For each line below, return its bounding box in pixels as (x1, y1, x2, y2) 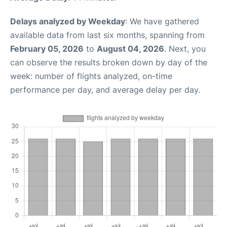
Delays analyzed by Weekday (10, 16, 125, 26)
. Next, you (164, 43, 206, 54)
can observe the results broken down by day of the (10, 57, 207, 67)
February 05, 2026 (10, 43, 84, 54)
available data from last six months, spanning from (10, 29, 205, 40)
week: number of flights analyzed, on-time (10, 70, 172, 81)
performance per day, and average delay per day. (10, 84, 200, 95)
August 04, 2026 (97, 43, 164, 54)
